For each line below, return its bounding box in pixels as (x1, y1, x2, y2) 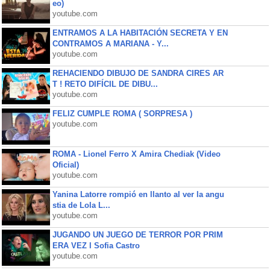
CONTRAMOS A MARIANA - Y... (52, 39, 169, 48)
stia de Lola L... (52, 201, 110, 210)
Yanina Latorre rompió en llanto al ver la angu (52, 190, 224, 199)
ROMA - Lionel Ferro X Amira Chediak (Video (52, 149, 221, 159)
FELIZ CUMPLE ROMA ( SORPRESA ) (52, 109, 192, 118)
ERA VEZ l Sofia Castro (52, 241, 140, 250)
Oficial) (52, 160, 79, 169)
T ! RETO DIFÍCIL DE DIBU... (52, 80, 158, 89)
